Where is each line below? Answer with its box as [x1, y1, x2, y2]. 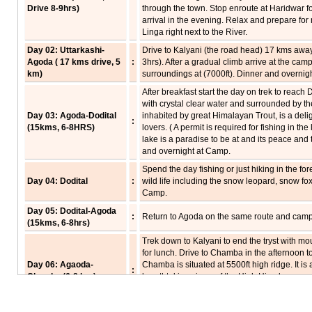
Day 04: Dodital [27, 176, 88, 186]
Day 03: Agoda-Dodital [27, 111, 116, 120]
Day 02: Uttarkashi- [27, 45, 104, 55]
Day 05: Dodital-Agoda [27, 206, 116, 216]
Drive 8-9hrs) [27, 3, 79, 13]
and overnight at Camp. [142, 146, 231, 156]
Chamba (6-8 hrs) [27, 272, 96, 281]
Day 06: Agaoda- [27, 260, 93, 270]
